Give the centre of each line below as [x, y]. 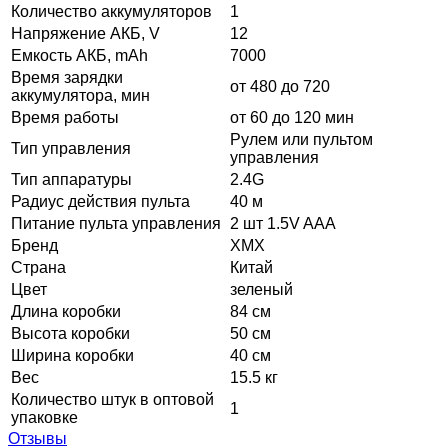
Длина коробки [66, 311]
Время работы [65, 117]
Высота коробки [70, 333]
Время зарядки [67, 77]
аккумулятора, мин [80, 95]
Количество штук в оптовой [112, 399]
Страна [38, 267]
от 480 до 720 [280, 86]
